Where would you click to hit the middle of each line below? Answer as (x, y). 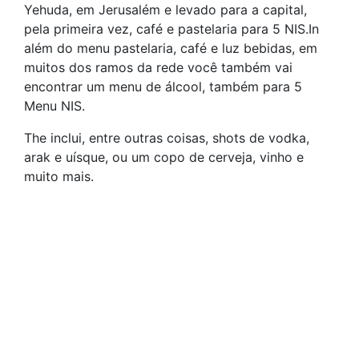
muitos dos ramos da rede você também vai (158, 67)
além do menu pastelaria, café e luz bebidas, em (171, 48)
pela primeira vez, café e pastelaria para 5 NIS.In (171, 29)
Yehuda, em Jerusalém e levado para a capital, (165, 10)
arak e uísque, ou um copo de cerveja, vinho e (164, 157)
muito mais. (59, 176)
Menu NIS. (54, 106)
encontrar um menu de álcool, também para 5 (163, 87)
